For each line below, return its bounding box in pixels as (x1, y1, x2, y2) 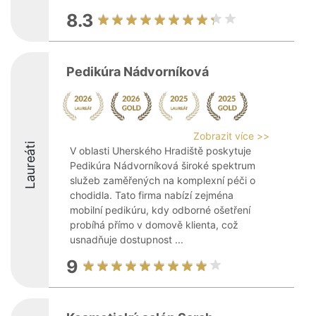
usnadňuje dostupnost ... (70, 233, 183, 245)
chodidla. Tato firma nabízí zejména (70, 189, 233, 201)
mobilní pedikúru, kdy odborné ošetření (70, 204, 250, 216)
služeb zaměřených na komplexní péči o (70, 174, 255, 186)
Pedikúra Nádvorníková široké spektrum (70, 159, 255, 171)
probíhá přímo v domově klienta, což (70, 219, 238, 231)
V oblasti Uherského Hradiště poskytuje (70, 145, 251, 157)
